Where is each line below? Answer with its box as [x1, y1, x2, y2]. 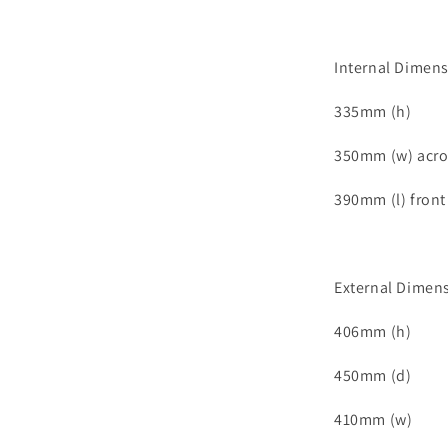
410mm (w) [334, 409, 413, 430]
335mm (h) [334, 101, 412, 122]
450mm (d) [334, 365, 412, 386]
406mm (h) [334, 321, 412, 342]
